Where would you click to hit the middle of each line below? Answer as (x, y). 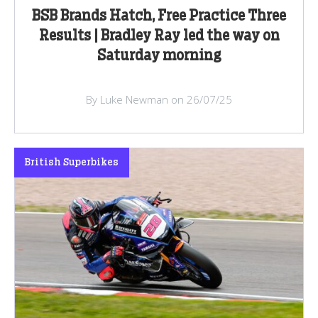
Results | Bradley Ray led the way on (159, 37)
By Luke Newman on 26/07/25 (159, 100)
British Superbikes (72, 163)
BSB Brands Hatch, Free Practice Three (159, 17)
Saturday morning (159, 56)
